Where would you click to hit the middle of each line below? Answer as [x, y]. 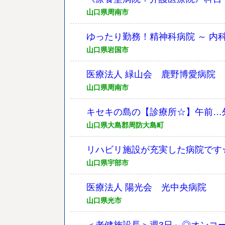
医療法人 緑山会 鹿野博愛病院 [151, 74]
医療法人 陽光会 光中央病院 [146, 187]
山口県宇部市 [107, 163]
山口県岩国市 [107, 50]
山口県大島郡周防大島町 [125, 125]
